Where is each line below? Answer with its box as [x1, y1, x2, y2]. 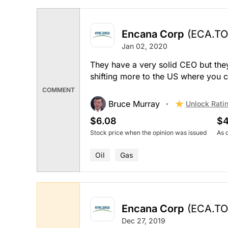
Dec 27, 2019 [122, 216, 165, 225]
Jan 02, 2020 [122, 42, 167, 51]
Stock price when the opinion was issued [90, 129, 207, 137]
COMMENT [42, 86, 75, 94]
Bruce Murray [108, 99, 160, 109]
